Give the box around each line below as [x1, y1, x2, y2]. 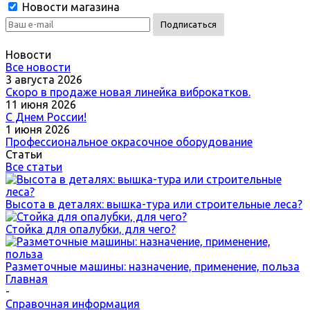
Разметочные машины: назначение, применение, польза [6, 260, 300, 273]
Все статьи [6, 161, 62, 173]
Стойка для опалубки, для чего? [6, 223, 176, 235]
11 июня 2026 [6, 98, 76, 111]
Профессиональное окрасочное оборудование [6, 136, 253, 148]
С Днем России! [6, 111, 86, 123]
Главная [6, 273, 48, 285]
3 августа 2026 [6, 73, 82, 86]
